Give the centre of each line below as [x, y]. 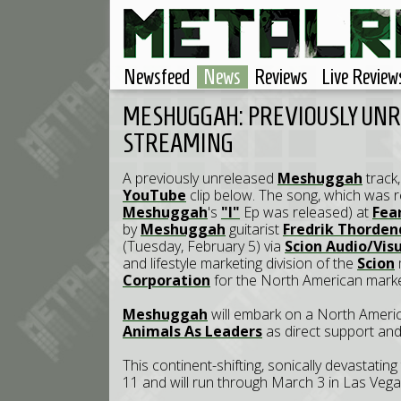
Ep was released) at [306, 212]
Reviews [281, 77]
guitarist [254, 229]
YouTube [154, 195]
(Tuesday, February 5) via [204, 246]
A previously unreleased [200, 178]
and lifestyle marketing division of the [240, 263]
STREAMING [178, 143]
